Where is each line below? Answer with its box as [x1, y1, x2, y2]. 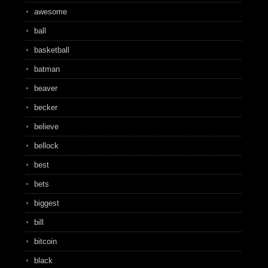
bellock [33, 141, 59, 150]
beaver [33, 84, 57, 93]
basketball [33, 45, 69, 54]
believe [33, 122, 59, 131]
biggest [33, 199, 59, 208]
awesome [33, 7, 67, 16]
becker [33, 103, 57, 112]
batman [33, 65, 60, 74]
